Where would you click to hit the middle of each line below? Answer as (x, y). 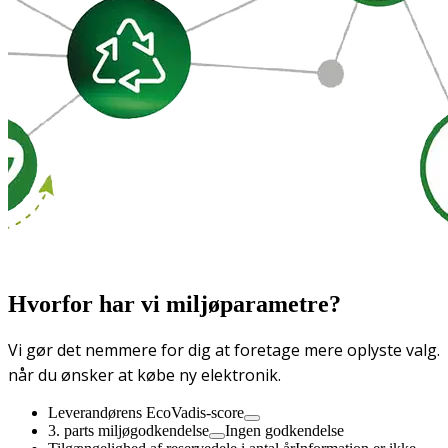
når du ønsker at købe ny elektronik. (144, 374)
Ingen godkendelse (284, 430)
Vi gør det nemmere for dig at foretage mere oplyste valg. (224, 349)
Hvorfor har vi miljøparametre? (174, 303)
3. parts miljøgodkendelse (128, 430)
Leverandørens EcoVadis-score (146, 412)
